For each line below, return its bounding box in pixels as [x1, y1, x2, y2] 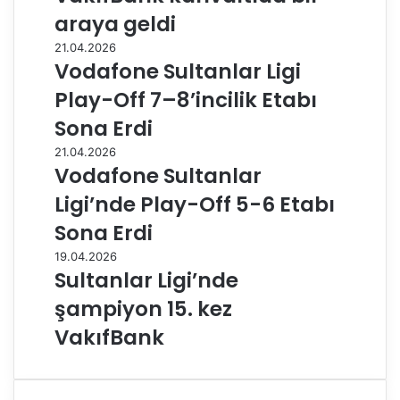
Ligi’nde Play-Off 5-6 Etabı [54, 190, 335, 219]
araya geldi [54, 10, 176, 38]
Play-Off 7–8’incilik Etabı [54, 86, 317, 114]
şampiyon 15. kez [54, 295, 232, 323]
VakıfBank [54, 323, 164, 352]
